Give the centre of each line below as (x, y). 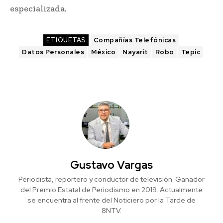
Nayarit (135, 52)
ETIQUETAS (66, 40)
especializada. (38, 9)
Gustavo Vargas (111, 165)
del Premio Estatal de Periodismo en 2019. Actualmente (111, 190)
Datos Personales (53, 52)
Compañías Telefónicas (134, 40)
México (103, 52)
